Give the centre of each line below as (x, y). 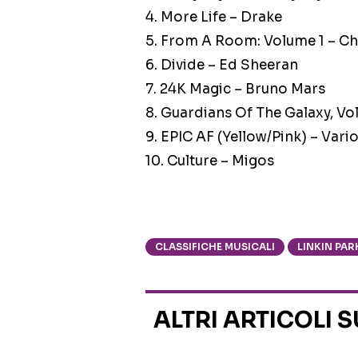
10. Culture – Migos (210, 161)
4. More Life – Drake (214, 18)
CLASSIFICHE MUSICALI (215, 247)
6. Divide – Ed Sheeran (222, 66)
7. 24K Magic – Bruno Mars (235, 89)
